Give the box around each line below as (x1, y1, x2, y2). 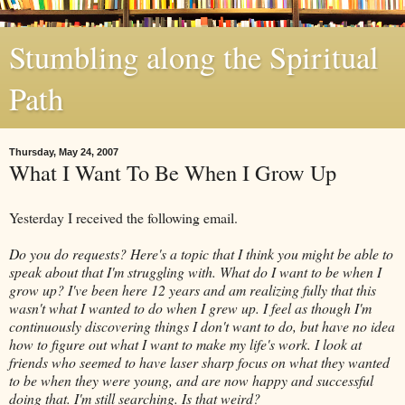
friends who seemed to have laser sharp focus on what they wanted (9, 352, 390, 372)
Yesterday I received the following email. (9, 207, 238, 227)
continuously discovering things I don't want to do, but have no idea (9, 316, 395, 335)
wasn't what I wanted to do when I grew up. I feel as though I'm (9, 297, 372, 317)
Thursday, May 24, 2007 (9, 146, 118, 157)
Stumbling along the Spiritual (9, 36, 379, 78)
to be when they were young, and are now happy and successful (9, 370, 373, 390)
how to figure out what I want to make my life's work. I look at (9, 334, 362, 353)
